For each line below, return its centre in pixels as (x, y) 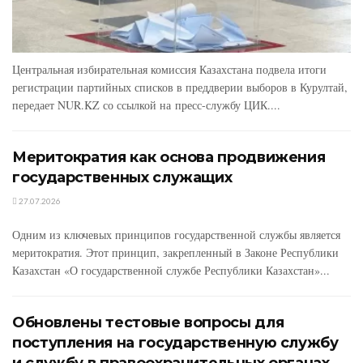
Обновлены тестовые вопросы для (148, 322)
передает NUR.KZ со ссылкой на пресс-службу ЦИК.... (146, 105)
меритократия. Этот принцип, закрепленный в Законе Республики (175, 252)
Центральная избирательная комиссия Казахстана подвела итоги (169, 69)
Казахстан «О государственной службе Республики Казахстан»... (171, 270)
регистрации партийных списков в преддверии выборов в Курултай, (180, 87)
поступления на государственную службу (175, 342)
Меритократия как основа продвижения (169, 157)
